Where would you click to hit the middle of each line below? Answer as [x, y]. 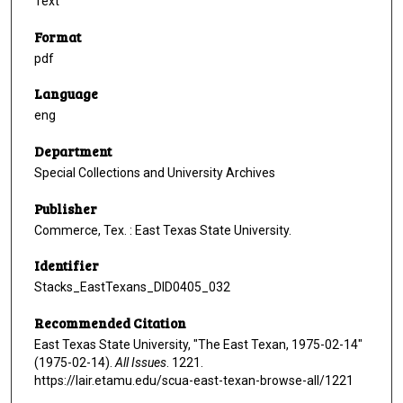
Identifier [67, 266]
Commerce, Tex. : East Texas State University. [163, 230]
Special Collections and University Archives [155, 173]
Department [73, 152]
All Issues [141, 363]
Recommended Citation [110, 323]
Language [66, 94]
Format [58, 36]
